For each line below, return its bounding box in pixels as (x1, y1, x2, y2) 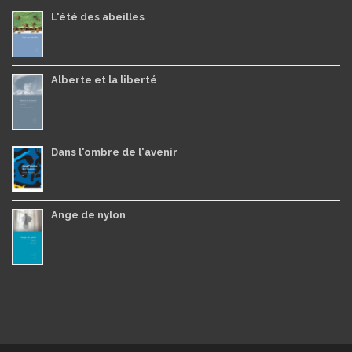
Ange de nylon (51, 208, 126, 221)
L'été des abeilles (51, 10, 145, 23)
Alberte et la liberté (51, 73, 157, 86)
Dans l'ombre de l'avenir (51, 145, 178, 158)
